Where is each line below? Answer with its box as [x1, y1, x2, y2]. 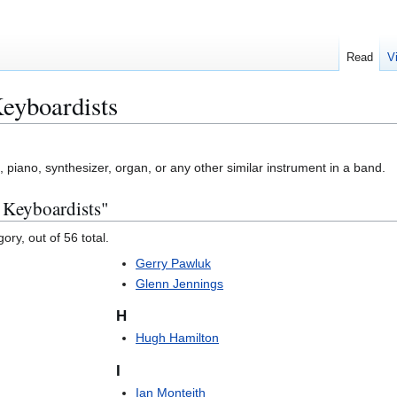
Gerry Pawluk [136, 255, 212, 270]
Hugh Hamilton [136, 331, 220, 346]
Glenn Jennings [136, 276, 224, 292]
